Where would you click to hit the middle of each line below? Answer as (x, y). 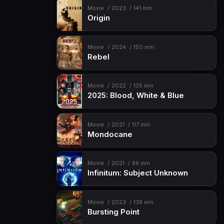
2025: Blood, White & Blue (135, 96)
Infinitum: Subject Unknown (137, 173)
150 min (143, 47)
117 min (141, 124)
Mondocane (110, 134)
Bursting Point (113, 212)
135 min (143, 86)
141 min (142, 8)
